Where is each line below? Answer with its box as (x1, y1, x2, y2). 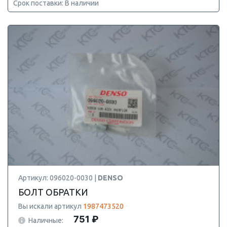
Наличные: (28, 216, 63, 224)
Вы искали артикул (18, 202, 83, 210)
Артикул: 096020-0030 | (18, 174, 98, 182)
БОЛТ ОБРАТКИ (18, 187, 88, 197)
